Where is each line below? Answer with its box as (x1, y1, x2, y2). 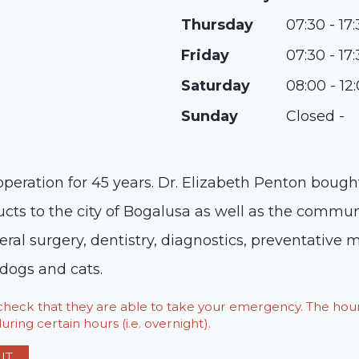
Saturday (181, 77, 250, 95)
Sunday (181, 107, 238, 125)
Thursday (181, 16, 253, 34)
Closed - (286, 107, 345, 125)
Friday (181, 46, 229, 64)
